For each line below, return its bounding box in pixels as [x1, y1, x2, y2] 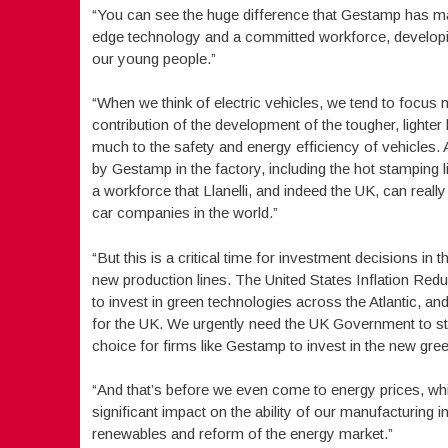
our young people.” [91, 49, 216, 67]
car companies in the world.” [91, 204, 278, 221]
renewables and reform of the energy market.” [91, 425, 393, 442]
